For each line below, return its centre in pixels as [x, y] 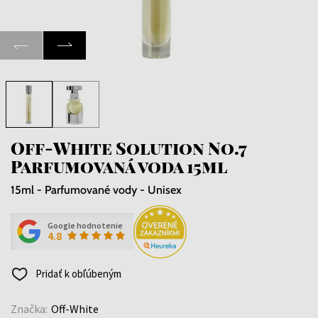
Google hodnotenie [85, 226]
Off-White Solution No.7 [128, 147]
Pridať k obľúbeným [77, 273]
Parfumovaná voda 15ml [119, 166]
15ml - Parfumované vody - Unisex [96, 190]
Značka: [29, 308]
